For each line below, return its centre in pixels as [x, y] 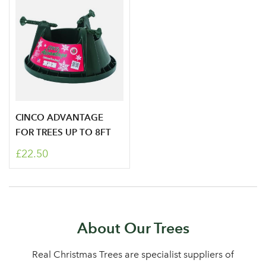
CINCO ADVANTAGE [59, 117]
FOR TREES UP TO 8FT [63, 132]
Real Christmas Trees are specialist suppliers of [133, 254]
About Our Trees [133, 228]
